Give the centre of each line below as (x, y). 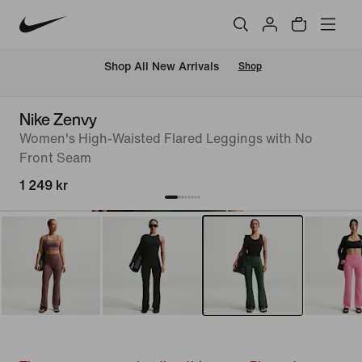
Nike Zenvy (58, 119)
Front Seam (55, 158)
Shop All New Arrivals (161, 67)
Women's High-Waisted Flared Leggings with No (166, 139)
